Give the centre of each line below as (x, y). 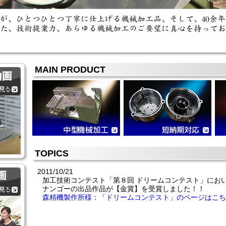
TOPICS (52, 153)
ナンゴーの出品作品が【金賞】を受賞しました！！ (124, 189)
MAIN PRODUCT (70, 70)
